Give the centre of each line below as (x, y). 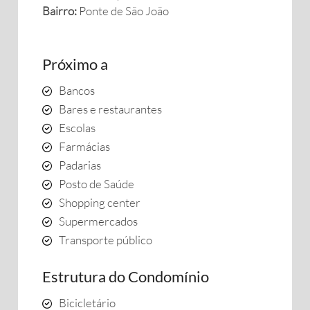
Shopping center (100, 202)
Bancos (77, 90)
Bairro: (61, 11)
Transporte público (106, 240)
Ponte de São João (124, 11)
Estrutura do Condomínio (126, 276)
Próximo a (75, 64)
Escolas (77, 128)
